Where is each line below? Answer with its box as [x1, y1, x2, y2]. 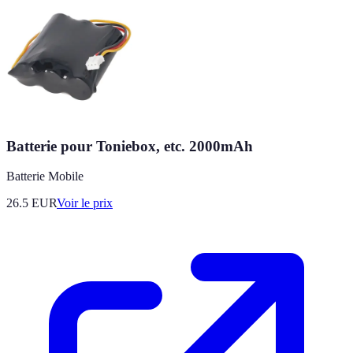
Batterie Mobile [6, 169, 84, 184]
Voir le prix [57, 196, 113, 210]
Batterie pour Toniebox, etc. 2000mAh [6, 137, 253, 154]
